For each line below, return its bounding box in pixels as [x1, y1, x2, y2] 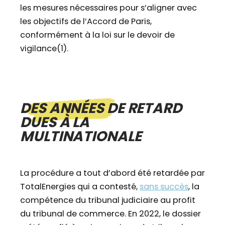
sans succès [140, 181, 188, 193]
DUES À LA [20, 113, 90, 133]
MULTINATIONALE [20, 127, 142, 147]
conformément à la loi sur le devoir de [20, 29, 175, 41]
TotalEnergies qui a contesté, [20, 181, 140, 193]
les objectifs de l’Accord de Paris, [20, 16, 152, 28]
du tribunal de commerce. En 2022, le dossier [20, 208, 201, 220]
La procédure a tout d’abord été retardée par [20, 167, 205, 179]
